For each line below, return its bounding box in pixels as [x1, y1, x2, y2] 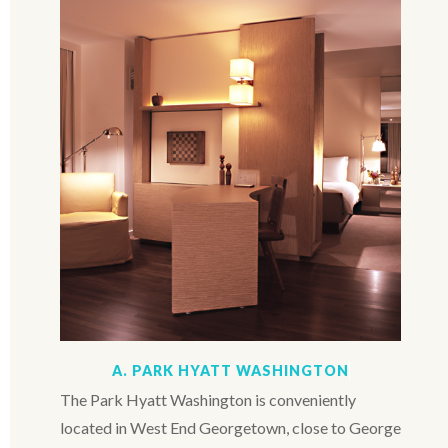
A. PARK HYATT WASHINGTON [111, 361, 349, 379]
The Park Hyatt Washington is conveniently [60, 389, 356, 409]
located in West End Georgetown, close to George [60, 417, 401, 437]
